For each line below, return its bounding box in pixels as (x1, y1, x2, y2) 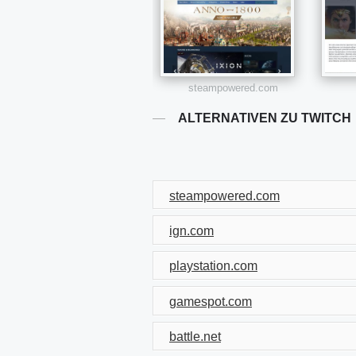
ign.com (169, 224, 214, 238)
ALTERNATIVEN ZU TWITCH (178, 111, 351, 125)
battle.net (169, 330, 221, 344)
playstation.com (169, 259, 257, 273)
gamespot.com (169, 294, 252, 308)
